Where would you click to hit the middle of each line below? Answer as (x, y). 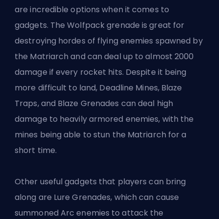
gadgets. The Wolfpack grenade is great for (100, 25)
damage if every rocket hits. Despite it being (101, 72)
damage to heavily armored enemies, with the (104, 119)
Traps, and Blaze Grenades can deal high (94, 103)
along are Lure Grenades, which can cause (97, 197)
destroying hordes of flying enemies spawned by (109, 41)
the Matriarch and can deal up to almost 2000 (104, 56)
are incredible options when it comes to (92, 9)
